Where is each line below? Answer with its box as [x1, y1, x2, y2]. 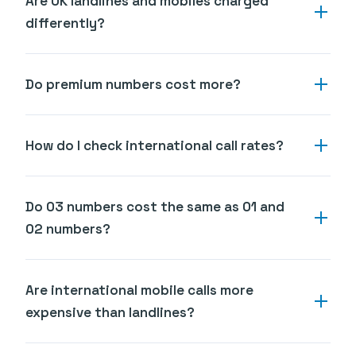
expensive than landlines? [25, 303, 195, 321]
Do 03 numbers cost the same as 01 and [25, 197, 284, 215]
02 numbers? [25, 219, 110, 238]
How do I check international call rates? [25, 136, 284, 154]
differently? [25, 14, 105, 32]
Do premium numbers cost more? [25, 75, 241, 93]
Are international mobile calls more [25, 281, 253, 299]
